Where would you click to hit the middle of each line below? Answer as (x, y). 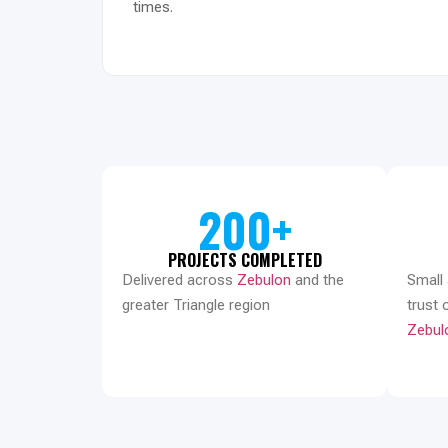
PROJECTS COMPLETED (244, 259)
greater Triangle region (196, 304)
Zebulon (264, 279)
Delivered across (179, 279)
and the (317, 279)
